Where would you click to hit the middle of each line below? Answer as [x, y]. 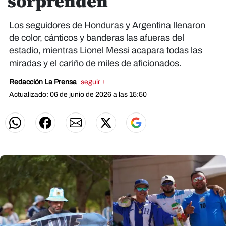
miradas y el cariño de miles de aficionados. [95, 63]
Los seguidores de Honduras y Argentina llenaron [107, 25]
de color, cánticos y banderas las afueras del [97, 38]
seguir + [93, 82]
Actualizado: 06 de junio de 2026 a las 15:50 [78, 95]
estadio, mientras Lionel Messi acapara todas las [106, 50]
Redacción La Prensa [44, 82]
